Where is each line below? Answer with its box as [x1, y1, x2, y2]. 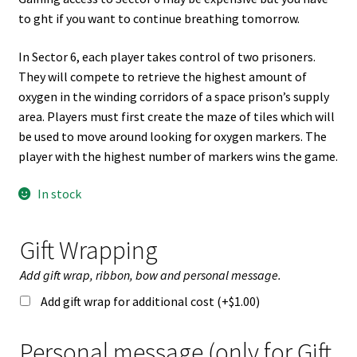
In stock [37, 186, 82, 202]
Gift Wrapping [19, 233, 158, 266]
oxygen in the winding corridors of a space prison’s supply [18, 88, 329, 104]
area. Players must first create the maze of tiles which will [18, 108, 335, 124]
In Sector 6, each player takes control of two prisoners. [18, 48, 316, 65]
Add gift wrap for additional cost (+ [40, 292, 229, 309]
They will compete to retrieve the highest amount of [18, 68, 307, 84]
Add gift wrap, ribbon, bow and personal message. [19, 266, 281, 283]
